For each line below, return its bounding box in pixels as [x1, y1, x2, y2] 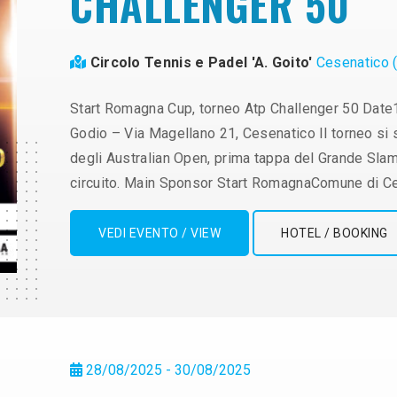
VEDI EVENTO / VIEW [98, 226, 221, 241]
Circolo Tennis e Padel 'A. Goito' [90, 54, 316, 72]
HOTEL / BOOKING [281, 226, 388, 241]
